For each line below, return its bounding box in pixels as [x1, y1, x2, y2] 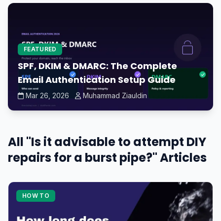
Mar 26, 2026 [26, 91, 69, 100]
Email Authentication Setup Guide [18, 74, 176, 86]
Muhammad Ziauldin [83, 91, 147, 100]
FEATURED [24, 45, 57, 53]
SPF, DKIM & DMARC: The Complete [18, 60, 177, 73]
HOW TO [22, 192, 49, 200]
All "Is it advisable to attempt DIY [8, 134, 206, 150]
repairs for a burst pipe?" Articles [8, 149, 207, 166]
